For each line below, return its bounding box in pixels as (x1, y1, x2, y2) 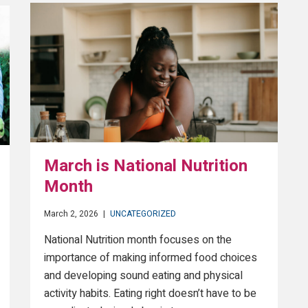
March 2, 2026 (44, 207, 98, 220)
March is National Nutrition (44, 153, 247, 178)
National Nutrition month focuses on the (44, 231, 232, 248)
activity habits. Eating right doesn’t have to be (44, 285, 256, 302)
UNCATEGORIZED (110, 207, 176, 220)
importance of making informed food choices (44, 249, 257, 266)
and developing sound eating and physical (44, 267, 243, 284)
